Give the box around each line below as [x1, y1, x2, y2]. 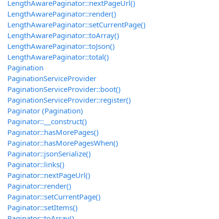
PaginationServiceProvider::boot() [7, 84, 121, 94]
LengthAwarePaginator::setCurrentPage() [7, 20, 146, 30]
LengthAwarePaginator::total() [7, 52, 109, 62]
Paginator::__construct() [7, 116, 87, 127]
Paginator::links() [7, 159, 65, 170]
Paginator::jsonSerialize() [7, 149, 91, 159]
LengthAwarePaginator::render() [7, 9, 116, 19]
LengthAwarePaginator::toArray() [7, 30, 119, 41]
